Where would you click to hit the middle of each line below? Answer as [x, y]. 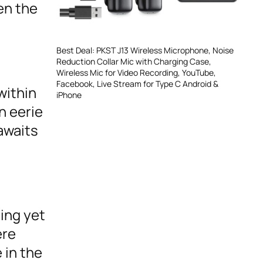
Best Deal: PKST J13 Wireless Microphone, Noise [145, 50]
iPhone [69, 95]
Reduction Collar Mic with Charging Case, [134, 61]
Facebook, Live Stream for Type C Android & [137, 83]
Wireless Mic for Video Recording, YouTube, [136, 72]
